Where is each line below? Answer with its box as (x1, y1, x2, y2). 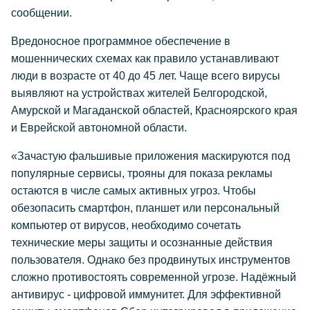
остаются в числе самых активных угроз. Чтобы (11, 185, 256, 197)
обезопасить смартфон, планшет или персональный (11, 202, 280, 214)
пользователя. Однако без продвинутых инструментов (11, 254, 291, 266)
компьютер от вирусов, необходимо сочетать (11, 219, 241, 231)
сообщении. (11, 7, 72, 19)
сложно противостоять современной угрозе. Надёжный (11, 271, 296, 283)
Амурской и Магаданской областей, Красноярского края (11, 104, 298, 116)
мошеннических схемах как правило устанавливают (11, 53, 279, 64)
